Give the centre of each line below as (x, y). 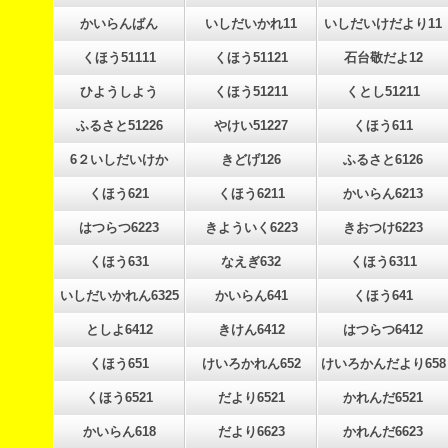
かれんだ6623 (383, 431)
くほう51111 (119, 57)
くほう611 (383, 125)
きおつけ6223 (383, 227)
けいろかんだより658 (383, 363)
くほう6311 (383, 261)
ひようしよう (119, 91)
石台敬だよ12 (383, 57)
